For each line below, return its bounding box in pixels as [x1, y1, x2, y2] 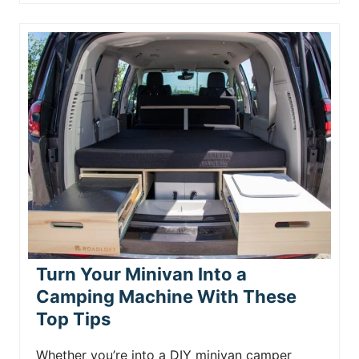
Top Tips [36, 309, 111, 329]
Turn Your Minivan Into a [36, 264, 247, 284]
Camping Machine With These [36, 286, 296, 307]
